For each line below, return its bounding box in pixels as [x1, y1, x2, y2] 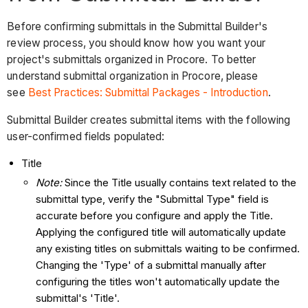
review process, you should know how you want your [7, 36, 266, 50]
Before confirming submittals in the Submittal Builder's [7, 20, 267, 34]
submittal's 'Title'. [36, 291, 120, 305]
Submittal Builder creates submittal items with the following [7, 113, 291, 126]
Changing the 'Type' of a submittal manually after [36, 258, 267, 272]
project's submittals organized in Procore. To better [7, 53, 256, 67]
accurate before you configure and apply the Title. [36, 209, 274, 223]
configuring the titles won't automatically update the [36, 275, 280, 289]
